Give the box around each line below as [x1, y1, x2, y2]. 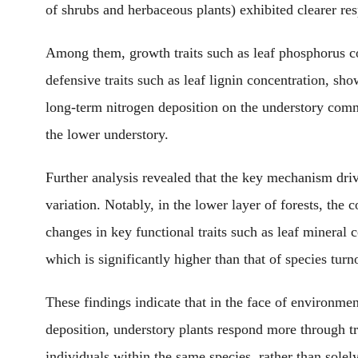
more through [267, 321, 345, 337]
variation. [46, 197, 105, 213]
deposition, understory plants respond [46, 321, 267, 337]
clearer [297, 2, 336, 18]
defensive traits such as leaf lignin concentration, [46, 72, 333, 88]
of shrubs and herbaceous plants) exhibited [46, 2, 297, 18]
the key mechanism [221, 169, 332, 185]
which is [46, 251, 94, 267]
